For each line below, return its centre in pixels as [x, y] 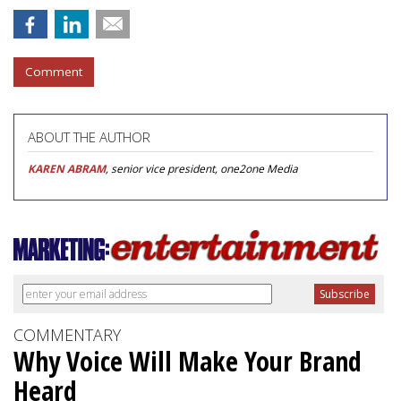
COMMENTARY [67, 334]
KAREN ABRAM [67, 168]
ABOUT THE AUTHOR [89, 137]
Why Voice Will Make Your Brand [188, 361]
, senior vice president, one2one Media [202, 168]
